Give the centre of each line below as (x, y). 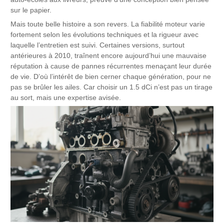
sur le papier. (31, 10)
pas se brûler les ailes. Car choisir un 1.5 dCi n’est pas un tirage (112, 87)
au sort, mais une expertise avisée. (66, 97)
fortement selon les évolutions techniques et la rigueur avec (105, 34)
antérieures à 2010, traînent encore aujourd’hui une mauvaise (109, 55)
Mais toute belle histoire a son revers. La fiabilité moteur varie (108, 24)
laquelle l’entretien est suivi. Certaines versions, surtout (98, 45)
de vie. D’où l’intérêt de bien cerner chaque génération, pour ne (111, 76)
